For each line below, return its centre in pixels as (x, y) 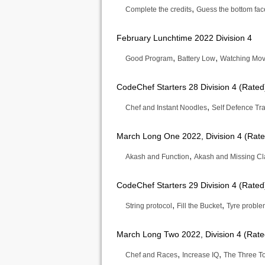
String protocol (149, 206)
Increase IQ (201, 255)
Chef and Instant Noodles (166, 108)
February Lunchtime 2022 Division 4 (184, 38)
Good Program (149, 59)
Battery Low (196, 59)
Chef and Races (151, 255)
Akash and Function (157, 157)
